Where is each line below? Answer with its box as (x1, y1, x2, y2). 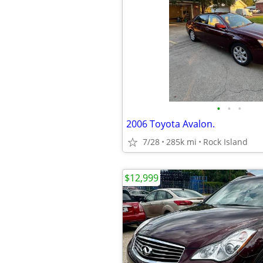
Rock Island (203, 136, 248, 147)
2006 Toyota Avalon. (126, 117, 215, 130)
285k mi (166, 136, 197, 147)
